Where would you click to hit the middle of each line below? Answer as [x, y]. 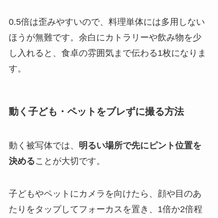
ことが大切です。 [70, 161]
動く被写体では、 [44, 145]
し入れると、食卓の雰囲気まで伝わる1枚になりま [107, 53]
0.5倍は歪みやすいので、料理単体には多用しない [107, 22]
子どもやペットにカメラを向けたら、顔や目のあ [105, 194]
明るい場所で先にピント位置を [140, 145]
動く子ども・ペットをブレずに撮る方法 [96, 112]
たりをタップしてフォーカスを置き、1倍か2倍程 [105, 209]
